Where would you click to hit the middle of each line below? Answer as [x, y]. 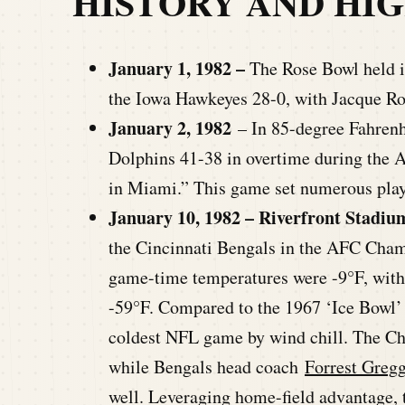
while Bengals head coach [207, 366]
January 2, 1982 [170, 127]
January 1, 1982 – [179, 68]
